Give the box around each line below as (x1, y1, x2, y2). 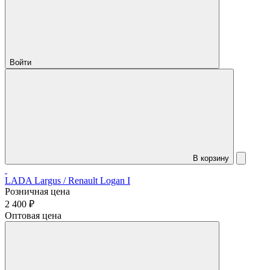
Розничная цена (5, 186, 70, 197)
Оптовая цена (5, 210, 61, 221)
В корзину (193, 154, 229, 163)
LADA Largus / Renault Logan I (5, 175, 130, 186)
